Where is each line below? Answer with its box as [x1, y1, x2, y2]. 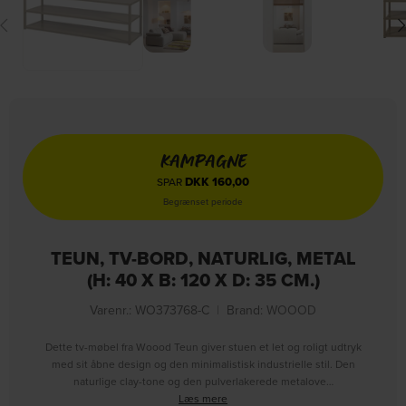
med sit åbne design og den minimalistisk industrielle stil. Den [51, 355, 355, 372]
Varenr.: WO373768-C [90, 300, 209, 319]
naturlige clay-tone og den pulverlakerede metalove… [72, 372, 333, 389]
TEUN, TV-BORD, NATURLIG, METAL [50, 244, 356, 272]
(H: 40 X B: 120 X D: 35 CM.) [86, 266, 320, 294]
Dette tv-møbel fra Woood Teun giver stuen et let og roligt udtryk [44, 338, 362, 354]
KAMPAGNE [160, 146, 246, 174]
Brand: [227, 300, 266, 319]
